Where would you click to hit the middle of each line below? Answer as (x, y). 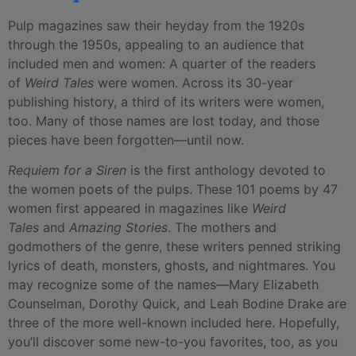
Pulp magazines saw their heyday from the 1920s (156, 25)
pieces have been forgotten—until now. (126, 139)
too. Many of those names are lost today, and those (164, 120)
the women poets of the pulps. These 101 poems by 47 (173, 190)
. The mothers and (222, 228)
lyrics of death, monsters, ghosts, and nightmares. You (172, 266)
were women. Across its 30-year (193, 82)
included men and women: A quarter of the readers (162, 63)
